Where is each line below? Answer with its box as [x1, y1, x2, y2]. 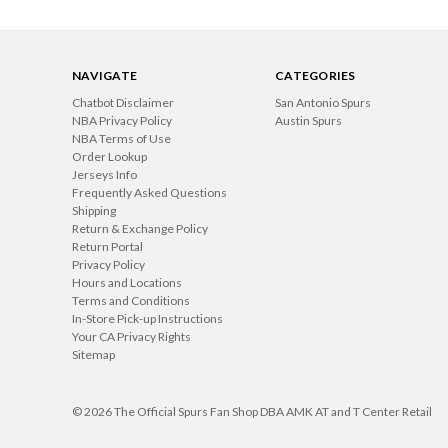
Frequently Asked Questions [72, 185, 227, 201]
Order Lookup [72, 149, 147, 165]
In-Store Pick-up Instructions [72, 311, 223, 327]
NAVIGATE [72, 68, 137, 84]
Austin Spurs [275, 113, 342, 129]
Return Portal [72, 239, 143, 255]
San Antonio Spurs [275, 95, 371, 111]
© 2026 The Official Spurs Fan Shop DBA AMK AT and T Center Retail [72, 404, 432, 420]
